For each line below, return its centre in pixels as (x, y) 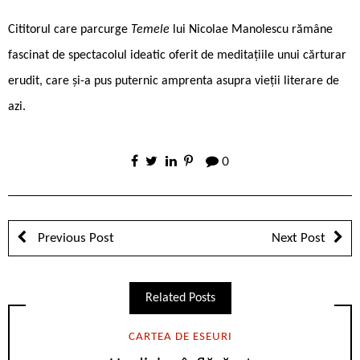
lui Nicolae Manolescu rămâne (253, 29)
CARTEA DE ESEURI (180, 337)
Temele (152, 29)
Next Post (299, 238)
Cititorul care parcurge (70, 29)
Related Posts (180, 298)
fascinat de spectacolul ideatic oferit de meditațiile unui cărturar (177, 55)
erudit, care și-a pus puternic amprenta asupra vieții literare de (174, 81)
